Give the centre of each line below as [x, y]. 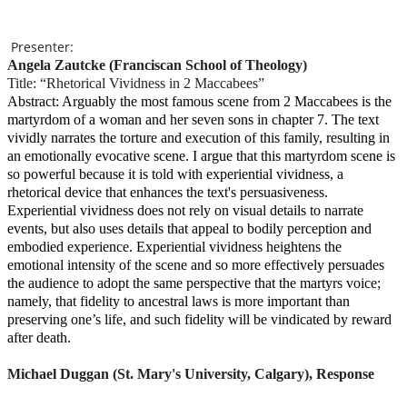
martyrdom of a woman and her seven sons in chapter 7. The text [193, 119]
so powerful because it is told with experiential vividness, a [175, 174]
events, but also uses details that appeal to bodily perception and [189, 228]
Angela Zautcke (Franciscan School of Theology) [157, 65]
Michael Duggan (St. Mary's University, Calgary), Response [191, 373]
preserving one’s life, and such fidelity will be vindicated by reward [199, 319]
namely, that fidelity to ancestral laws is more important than [179, 301]
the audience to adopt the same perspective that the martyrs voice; [194, 283]
